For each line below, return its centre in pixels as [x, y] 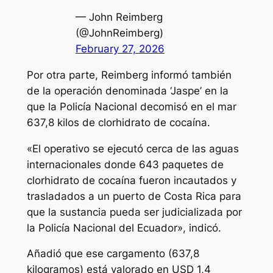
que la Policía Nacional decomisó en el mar [131, 106]
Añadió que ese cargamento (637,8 [113, 254]
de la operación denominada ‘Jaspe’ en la [127, 90]
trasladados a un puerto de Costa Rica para [134, 196]
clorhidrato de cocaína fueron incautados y [131, 180]
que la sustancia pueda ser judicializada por [134, 212]
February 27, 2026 [120, 49]
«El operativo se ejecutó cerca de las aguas [133, 148]
